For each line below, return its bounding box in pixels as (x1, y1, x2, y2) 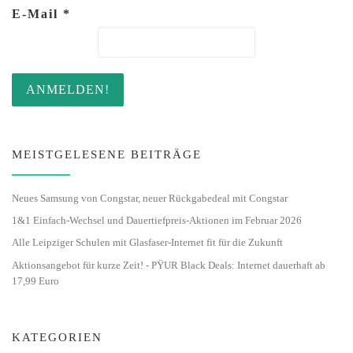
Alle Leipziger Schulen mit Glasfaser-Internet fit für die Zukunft (12, 236, 283, 249)
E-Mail (12, 7, 63, 21)
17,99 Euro (12, 274, 59, 287)
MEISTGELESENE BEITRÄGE (12, 147, 202, 161)
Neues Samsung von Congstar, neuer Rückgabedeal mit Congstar (12, 191, 288, 204)
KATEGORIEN (12, 330, 102, 344)
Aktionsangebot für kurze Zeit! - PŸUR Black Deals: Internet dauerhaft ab (12, 258, 325, 271)
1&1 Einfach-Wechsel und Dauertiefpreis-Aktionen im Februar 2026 (12, 214, 302, 227)
